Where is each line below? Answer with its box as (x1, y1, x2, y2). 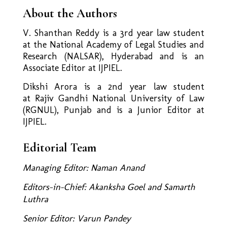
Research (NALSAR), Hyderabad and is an (22, 50, 205, 62)
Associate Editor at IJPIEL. (22, 62, 122, 73)
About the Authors (22, 6, 117, 21)
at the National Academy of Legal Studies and (22, 39, 205, 50)
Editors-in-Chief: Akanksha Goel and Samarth (22, 181, 195, 193)
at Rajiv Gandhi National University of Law (22, 92, 205, 104)
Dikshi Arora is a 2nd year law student (22, 81, 205, 92)
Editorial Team (22, 140, 96, 155)
